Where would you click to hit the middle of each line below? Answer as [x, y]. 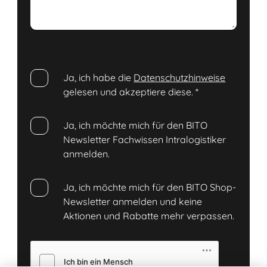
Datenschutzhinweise [180, 78]
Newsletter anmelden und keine [133, 202]
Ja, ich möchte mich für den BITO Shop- [150, 187]
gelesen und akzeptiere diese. [130, 92]
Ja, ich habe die [99, 78]
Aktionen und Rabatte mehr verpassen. [149, 216]
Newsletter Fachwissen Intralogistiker [145, 140]
